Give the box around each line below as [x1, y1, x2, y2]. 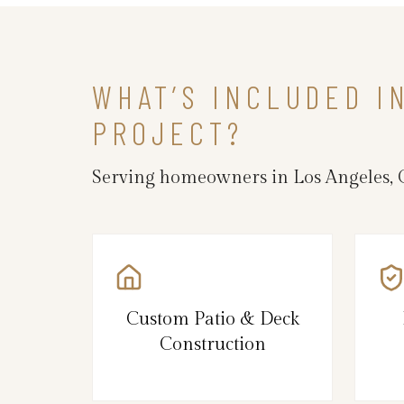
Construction [159, 333, 266, 355]
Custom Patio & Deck [125, 308, 299, 330]
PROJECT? [92, 112, 243, 151]
